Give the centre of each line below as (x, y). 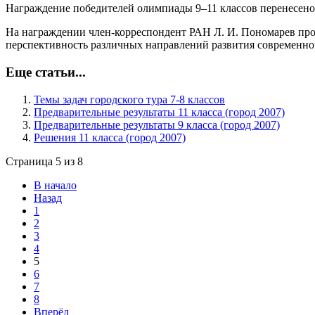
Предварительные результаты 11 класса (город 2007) (159, 112)
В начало (55, 185)
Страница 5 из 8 (44, 161)
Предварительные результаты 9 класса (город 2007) (157, 124)
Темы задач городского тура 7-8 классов (129, 99)
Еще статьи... (46, 72)
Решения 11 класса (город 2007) (110, 137)
